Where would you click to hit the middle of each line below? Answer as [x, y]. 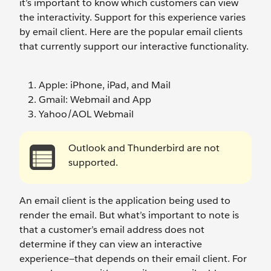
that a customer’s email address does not [112, 230]
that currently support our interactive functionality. [134, 47]
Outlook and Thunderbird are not [144, 148]
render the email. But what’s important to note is [129, 215]
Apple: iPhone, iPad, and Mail [105, 85]
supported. [93, 163]
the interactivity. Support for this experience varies [132, 18]
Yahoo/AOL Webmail [86, 114]
